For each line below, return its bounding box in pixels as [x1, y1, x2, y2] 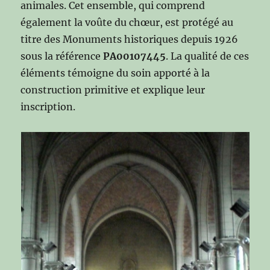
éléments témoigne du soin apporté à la [20, 67, 210, 80]
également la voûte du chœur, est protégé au [20, 16, 234, 29]
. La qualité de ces [166, 50, 250, 63]
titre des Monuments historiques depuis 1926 [20, 33, 239, 46]
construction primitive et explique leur [20, 84, 206, 96]
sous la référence [20, 50, 104, 63]
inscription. [20, 101, 76, 113]
